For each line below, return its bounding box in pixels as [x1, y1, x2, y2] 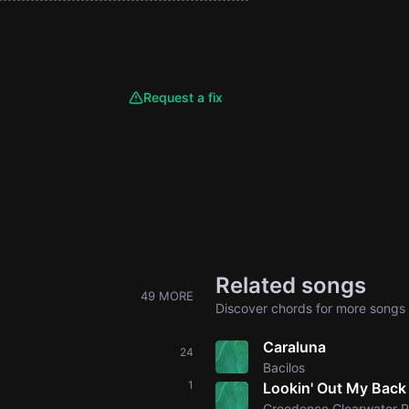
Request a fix [143, 89, 223, 105]
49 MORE [141, 288, 194, 303]
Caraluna [263, 338, 326, 356]
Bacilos [263, 360, 305, 375]
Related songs [215, 272, 366, 299]
